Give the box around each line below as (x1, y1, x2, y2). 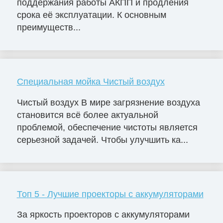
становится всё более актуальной (16, 110, 158, 120)
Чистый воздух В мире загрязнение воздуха (16, 97, 200, 108)
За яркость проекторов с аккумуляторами (16, 210, 190, 220)
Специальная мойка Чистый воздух (16, 76, 165, 87)
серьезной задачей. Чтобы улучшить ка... (16, 134, 188, 145)
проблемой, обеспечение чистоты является (16, 122, 198, 132)
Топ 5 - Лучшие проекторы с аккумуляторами (16, 189, 204, 199)
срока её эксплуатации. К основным (16, 9, 166, 20)
